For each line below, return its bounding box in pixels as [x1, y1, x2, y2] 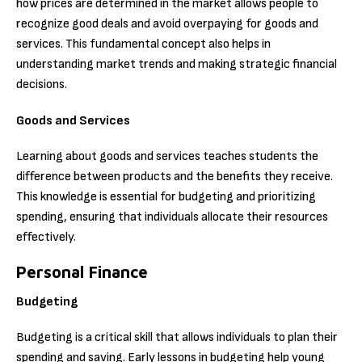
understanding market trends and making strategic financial [16, 57, 337, 73]
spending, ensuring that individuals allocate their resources [16, 208, 328, 225]
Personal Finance [16, 262, 148, 281]
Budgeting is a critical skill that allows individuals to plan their [16, 330, 338, 346]
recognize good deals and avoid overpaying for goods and [16, 16, 318, 32]
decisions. [16, 77, 67, 93]
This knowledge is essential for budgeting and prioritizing [16, 188, 316, 204]
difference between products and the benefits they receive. [16, 168, 333, 184]
